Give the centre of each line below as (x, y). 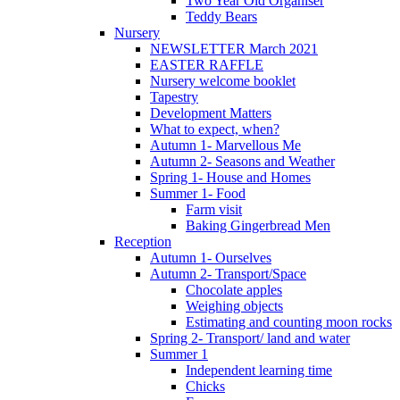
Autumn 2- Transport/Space (228, 273)
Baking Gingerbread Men (258, 225)
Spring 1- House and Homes (230, 177)
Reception (143, 241)
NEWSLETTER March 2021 (234, 48)
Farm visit (214, 209)
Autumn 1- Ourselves (211, 257)
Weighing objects (234, 305)
